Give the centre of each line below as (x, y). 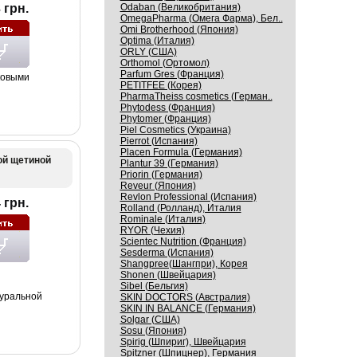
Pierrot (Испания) (159, 141)
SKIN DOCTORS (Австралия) (185, 297)
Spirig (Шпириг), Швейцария (183, 342)
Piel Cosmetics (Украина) (175, 130)
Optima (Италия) (157, 41)
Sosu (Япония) (153, 331)
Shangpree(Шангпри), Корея (184, 264)
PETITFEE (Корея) (161, 85)
